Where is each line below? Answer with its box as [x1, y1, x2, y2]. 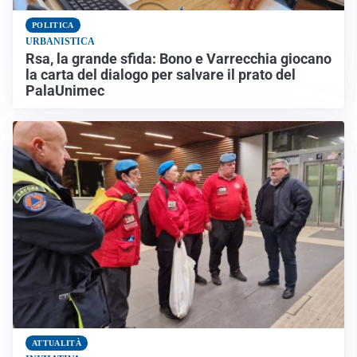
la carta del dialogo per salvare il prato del [25, 67, 296, 84]
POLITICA [32, 21, 74, 30]
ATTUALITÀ [32, 339, 81, 348]
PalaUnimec [25, 83, 104, 100]
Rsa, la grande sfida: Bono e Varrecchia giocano [25, 51, 331, 68]
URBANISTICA [25, 36, 95, 48]
